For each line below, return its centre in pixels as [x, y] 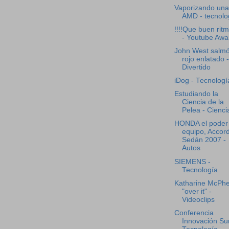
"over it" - [197, 191]
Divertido [196, 67]
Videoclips [198, 199]
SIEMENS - [192, 162]
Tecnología [200, 170]
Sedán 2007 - [204, 140]
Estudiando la [196, 94]
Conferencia [194, 213]
